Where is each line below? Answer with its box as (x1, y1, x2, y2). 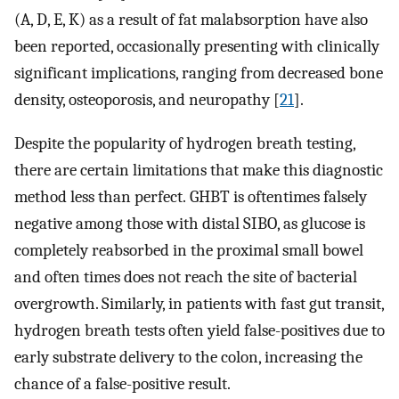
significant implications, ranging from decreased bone (14, 63, 383, 84)
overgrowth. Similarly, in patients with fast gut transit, (14, 293, 384, 313)
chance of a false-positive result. (14, 373, 231, 394)
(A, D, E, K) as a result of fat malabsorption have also (14, 10, 368, 30)
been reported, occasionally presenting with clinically (14, 37, 379, 57)
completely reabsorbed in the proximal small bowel (14, 240, 363, 260)
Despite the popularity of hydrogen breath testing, (14, 133, 355, 153)
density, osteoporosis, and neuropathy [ (14, 90, 280, 110)
